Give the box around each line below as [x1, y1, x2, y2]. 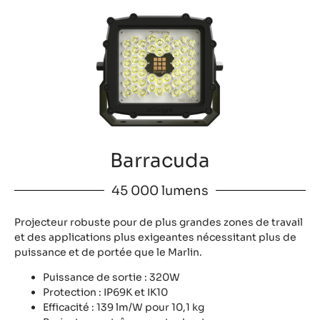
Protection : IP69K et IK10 [43, 286, 168, 299]
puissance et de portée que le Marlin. [14, 245, 202, 259]
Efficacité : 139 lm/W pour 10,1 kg [43, 301, 204, 314]
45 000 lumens [111, 182, 209, 199]
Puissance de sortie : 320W [43, 271, 180, 284]
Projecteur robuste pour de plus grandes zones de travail [14, 215, 303, 229]
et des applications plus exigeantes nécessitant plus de [14, 230, 296, 244]
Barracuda [110, 148, 210, 173]
